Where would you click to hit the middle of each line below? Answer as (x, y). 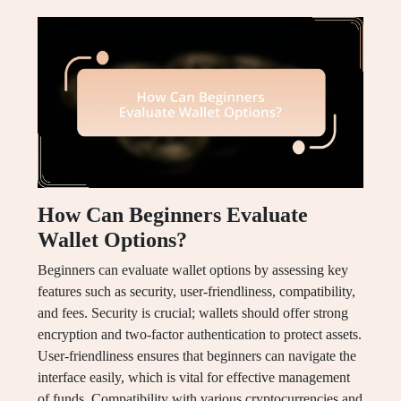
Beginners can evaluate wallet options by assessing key (193, 270)
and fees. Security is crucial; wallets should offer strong (193, 313)
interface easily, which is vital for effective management (194, 378)
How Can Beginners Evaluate (173, 215)
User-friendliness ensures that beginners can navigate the (197, 356)
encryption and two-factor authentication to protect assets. (200, 335)
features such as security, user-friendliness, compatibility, (196, 292)
